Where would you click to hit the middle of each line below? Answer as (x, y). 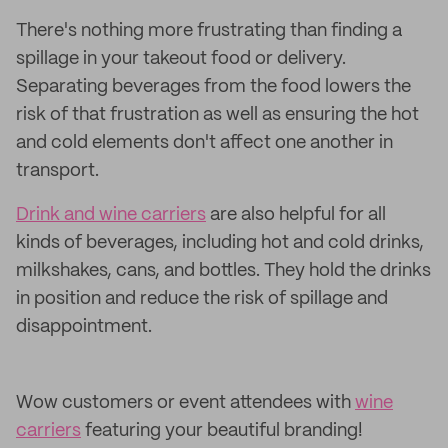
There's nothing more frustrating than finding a (209, 31)
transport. (57, 171)
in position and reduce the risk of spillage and (202, 299)
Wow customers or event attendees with (185, 403)
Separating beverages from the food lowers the (213, 87)
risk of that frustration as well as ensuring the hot (217, 115)
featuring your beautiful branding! (222, 431)
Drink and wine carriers (111, 215)
